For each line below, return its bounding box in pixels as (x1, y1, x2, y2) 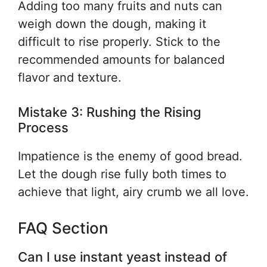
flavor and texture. (18, 70, 122, 85)
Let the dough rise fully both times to (18, 167, 226, 181)
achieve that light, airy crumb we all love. (18, 185, 249, 199)
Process (18, 120, 69, 135)
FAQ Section (18, 219, 108, 237)
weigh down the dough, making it (18, 17, 206, 31)
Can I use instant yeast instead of (18, 249, 227, 265)
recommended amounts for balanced (18, 52, 225, 67)
